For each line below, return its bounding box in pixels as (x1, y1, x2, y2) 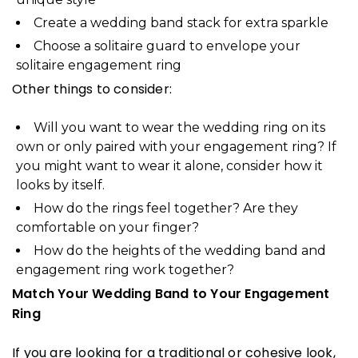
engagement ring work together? (16, 262, 234, 278)
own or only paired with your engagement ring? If (16, 139, 336, 155)
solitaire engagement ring (16, 58, 181, 74)
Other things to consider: (12, 80, 172, 99)
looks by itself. (16, 177, 105, 193)
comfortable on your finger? (16, 220, 199, 236)
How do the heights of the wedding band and (34, 243, 326, 259)
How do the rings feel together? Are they (34, 201, 298, 217)
